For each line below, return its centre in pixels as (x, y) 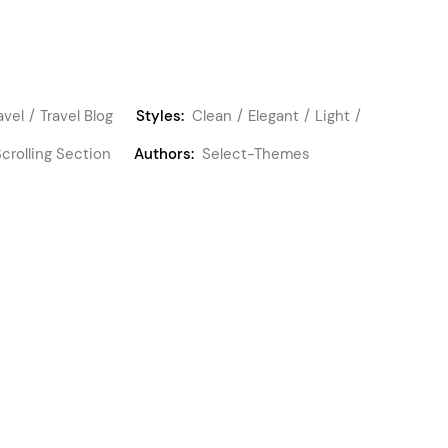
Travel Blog (76, 116)
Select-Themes (256, 154)
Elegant (273, 116)
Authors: (164, 154)
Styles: (160, 116)
